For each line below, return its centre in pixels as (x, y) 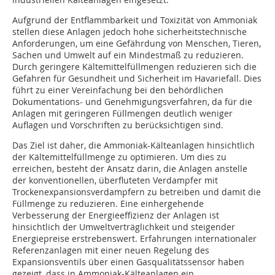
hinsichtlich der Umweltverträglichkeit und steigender (124, 227)
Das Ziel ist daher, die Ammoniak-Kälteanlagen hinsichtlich (134, 145)
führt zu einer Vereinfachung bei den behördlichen (118, 90)
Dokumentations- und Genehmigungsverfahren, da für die (132, 102)
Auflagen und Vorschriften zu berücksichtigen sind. (118, 125)
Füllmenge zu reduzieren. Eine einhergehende (108, 204)
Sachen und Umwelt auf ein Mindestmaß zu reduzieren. (128, 55)
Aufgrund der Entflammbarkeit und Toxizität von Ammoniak (135, 20)
